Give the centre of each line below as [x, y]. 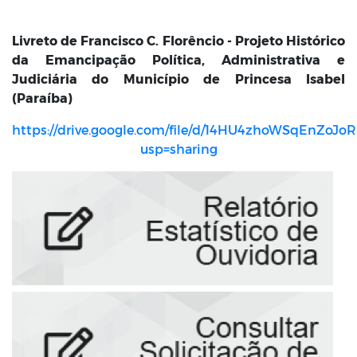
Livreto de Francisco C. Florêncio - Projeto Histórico [178, 40]
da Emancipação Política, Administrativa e [178, 59]
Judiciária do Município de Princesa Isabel [178, 78]
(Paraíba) [42, 98]
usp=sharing [178, 149]
